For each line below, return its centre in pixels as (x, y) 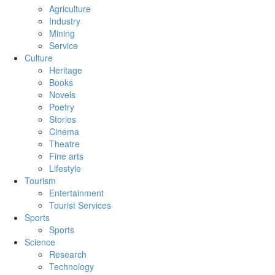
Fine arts (66, 156)
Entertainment (76, 193)
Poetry (62, 107)
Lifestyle (65, 168)
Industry (65, 21)
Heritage (66, 70)
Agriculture (70, 9)
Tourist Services (80, 205)
